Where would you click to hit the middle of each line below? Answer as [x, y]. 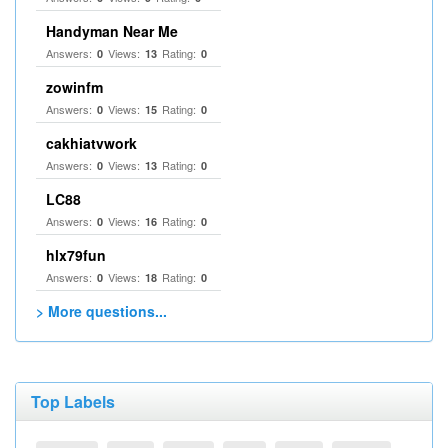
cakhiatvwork [91, 143]
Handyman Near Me [112, 31]
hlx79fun [76, 255]
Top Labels [73, 401]
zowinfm [74, 87]
